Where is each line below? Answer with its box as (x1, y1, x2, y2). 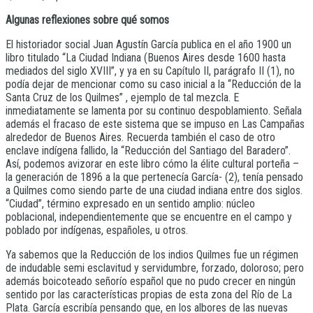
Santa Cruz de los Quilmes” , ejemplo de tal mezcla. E (6, 91, 239, 105)
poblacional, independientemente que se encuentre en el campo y (6, 210, 292, 224)
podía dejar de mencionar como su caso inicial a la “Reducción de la (6, 78, 301, 92)
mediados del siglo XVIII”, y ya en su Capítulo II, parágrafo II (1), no (6, 64, 295, 78)
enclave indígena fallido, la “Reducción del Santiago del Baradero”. (6, 144, 291, 158)
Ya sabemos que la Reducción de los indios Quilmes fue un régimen (6, 248, 298, 262)
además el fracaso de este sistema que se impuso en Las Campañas (6, 117, 305, 131)
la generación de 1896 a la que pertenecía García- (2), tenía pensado (6, 170, 303, 184)
